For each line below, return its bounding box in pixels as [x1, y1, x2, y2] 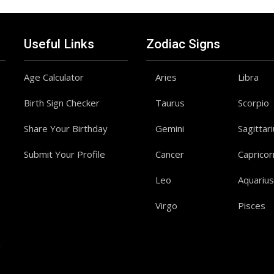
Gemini [155, 122, 184, 135]
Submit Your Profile [24, 148, 105, 160]
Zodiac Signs [146, 37, 220, 51]
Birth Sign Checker [24, 97, 100, 109]
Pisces [238, 199, 265, 212]
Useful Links [24, 37, 94, 51]
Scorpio [238, 97, 269, 109]
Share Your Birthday [24, 122, 108, 135]
